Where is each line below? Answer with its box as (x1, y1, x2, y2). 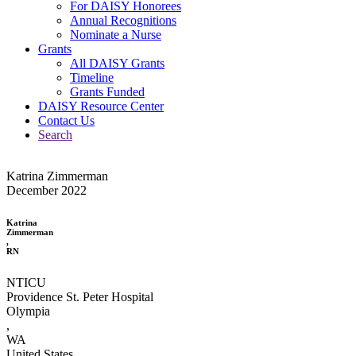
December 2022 (6, 183, 87, 197)
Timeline (70, 70, 114, 84)
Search (38, 127, 72, 141)
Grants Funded (70, 84, 145, 99)
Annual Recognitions (70, 13, 176, 27)
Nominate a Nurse (70, 27, 161, 41)
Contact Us (38, 113, 95, 127)
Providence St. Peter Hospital (6, 289, 153, 304)
